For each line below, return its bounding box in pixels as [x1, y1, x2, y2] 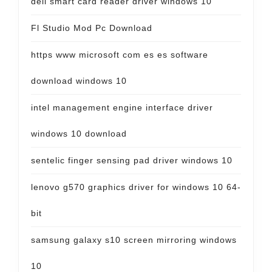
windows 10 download [31, 129, 127, 138]
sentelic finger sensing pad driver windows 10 [31, 155, 233, 165]
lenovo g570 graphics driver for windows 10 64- [31, 182, 241, 192]
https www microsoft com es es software [31, 50, 208, 59]
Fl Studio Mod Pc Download [31, 23, 152, 33]
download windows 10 [31, 76, 127, 86]
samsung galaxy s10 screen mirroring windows [31, 235, 237, 245]
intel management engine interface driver [31, 103, 213, 112]
